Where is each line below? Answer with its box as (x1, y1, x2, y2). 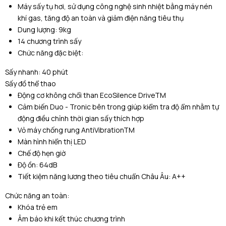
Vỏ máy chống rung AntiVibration (18, 125, 124, 135)
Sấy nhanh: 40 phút (5, 67, 68, 77)
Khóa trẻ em (18, 202, 58, 212)
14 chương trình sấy (18, 36, 81, 46)
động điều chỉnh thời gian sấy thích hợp (18, 113, 144, 123)
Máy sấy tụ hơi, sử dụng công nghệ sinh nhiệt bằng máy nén (18, 1, 212, 11)
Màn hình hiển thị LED (18, 136, 86, 146)
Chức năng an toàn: (5, 190, 69, 200)
